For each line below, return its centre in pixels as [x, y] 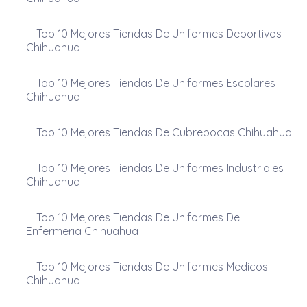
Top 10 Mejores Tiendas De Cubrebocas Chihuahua [164, 132]
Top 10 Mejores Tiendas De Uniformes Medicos [152, 266]
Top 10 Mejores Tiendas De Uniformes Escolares [156, 83]
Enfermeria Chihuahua [82, 231]
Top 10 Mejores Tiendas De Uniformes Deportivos [159, 33]
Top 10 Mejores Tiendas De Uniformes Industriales [160, 168]
